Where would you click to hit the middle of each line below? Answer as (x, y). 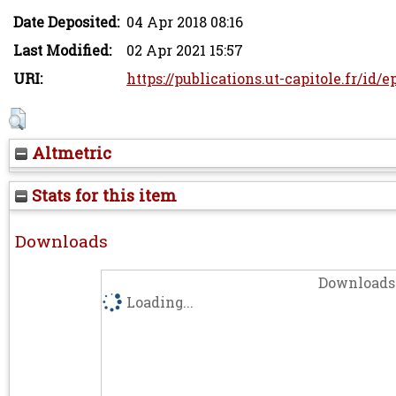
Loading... (160, 302)
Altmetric (69, 152)
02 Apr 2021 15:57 (185, 50)
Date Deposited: (66, 22)
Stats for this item (102, 195)
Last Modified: (62, 50)
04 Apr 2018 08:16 (185, 22)
